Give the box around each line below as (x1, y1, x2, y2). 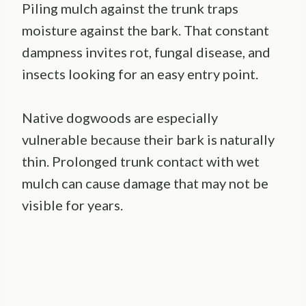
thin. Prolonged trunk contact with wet (22, 153, 260, 170)
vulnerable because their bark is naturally (22, 131, 275, 148)
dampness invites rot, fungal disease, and (22, 44, 270, 61)
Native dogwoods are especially (22, 109, 218, 126)
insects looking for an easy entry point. (22, 66, 258, 83)
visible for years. (22, 197, 123, 214)
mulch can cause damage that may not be (22, 175, 268, 192)
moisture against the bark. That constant (22, 22, 269, 39)
